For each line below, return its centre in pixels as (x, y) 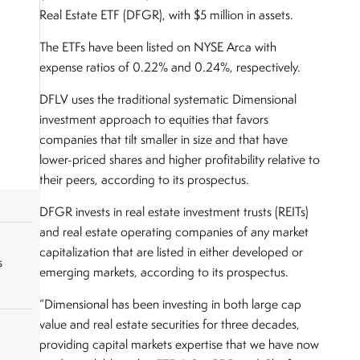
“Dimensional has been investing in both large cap (171, 304)
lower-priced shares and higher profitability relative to (180, 159)
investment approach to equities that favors (154, 119)
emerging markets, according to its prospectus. (164, 272)
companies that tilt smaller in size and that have (164, 139)
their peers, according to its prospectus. (145, 179)
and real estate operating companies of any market (174, 231)
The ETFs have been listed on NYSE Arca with (158, 47)
